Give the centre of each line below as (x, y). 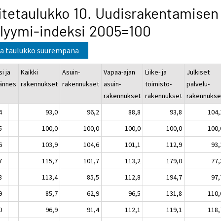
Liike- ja (156, 72)
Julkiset (198, 72)
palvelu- (198, 84)
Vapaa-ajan (120, 72)
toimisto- (159, 84)
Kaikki (30, 72)
